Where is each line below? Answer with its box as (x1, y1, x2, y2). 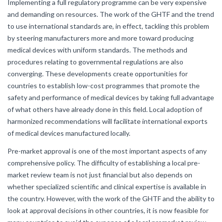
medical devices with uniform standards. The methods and (7, 46, 187, 54)
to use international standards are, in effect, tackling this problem (7, 22, 209, 30)
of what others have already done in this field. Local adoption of (7, 105, 202, 113)
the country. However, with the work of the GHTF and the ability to (7, 194, 215, 203)
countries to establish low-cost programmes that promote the (7, 81, 200, 90)
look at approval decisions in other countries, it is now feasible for (7, 206, 209, 215)
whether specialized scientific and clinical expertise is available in (7, 182, 206, 191)
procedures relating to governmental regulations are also (7, 57, 183, 66)
